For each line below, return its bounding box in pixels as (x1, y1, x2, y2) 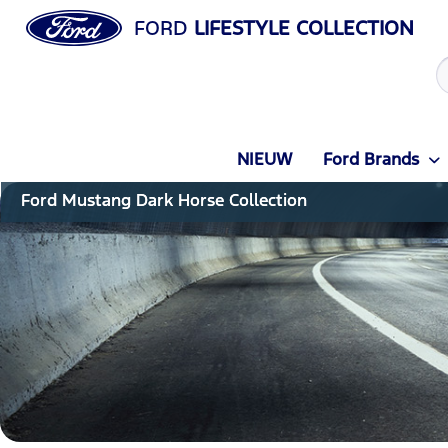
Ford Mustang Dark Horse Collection (20, 189, 307, 211)
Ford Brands (322, 148, 419, 170)
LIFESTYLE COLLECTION (187, 15, 414, 41)
